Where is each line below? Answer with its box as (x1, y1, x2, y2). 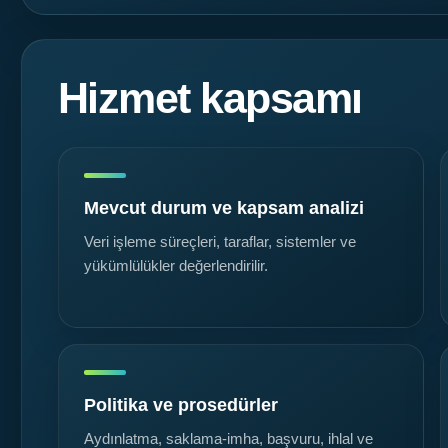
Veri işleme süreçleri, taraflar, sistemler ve (84, 234, 356, 251)
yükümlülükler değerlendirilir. (84, 258, 268, 275)
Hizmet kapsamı (58, 74, 362, 123)
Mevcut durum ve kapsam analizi (84, 198, 364, 219)
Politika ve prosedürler (84, 395, 278, 416)
